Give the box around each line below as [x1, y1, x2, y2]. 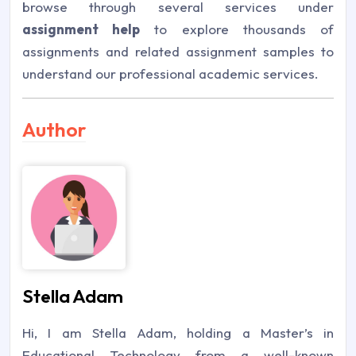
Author [22, 117, 86, 143]
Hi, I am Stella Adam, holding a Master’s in [22, 324, 334, 342]
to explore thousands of [140, 21, 335, 38]
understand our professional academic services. [22, 65, 319, 83]
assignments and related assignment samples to [22, 43, 334, 60]
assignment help [22, 21, 141, 38]
